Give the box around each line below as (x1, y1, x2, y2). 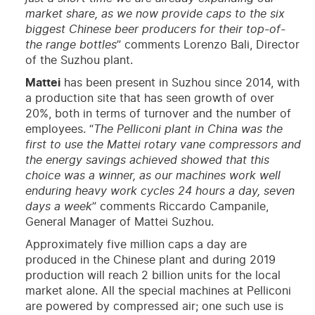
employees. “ (25, 124, 94, 136)
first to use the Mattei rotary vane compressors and (25, 139, 301, 151)
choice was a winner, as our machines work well (25, 170, 281, 182)
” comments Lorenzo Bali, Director (116, 39, 300, 51)
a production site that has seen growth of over (25, 93, 274, 105)
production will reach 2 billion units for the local (25, 270, 281, 282)
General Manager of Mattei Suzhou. (25, 217, 214, 229)
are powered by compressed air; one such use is (25, 301, 283, 313)
